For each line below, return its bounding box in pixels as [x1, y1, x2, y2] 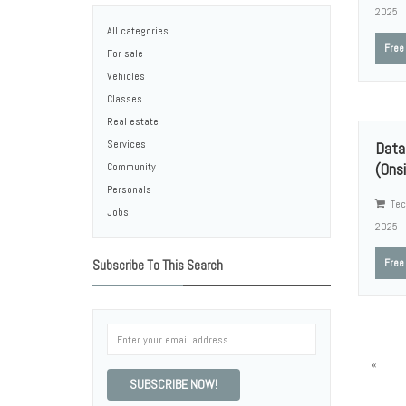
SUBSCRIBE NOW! [130, 376, 217, 392]
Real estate [107, 114, 159, 129]
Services [107, 137, 146, 151]
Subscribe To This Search [92, 256, 223, 274]
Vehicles [107, 69, 145, 83]
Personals [107, 182, 151, 197]
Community [107, 159, 156, 174]
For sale [107, 46, 143, 61]
